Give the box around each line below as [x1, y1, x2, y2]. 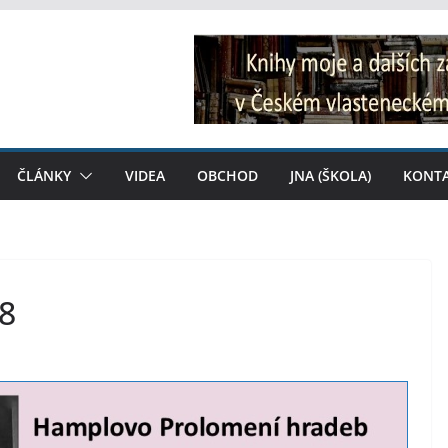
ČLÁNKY [17, 166, 71, 185]
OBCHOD [197, 166, 258, 185]
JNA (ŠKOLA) [290, 166, 371, 185]
